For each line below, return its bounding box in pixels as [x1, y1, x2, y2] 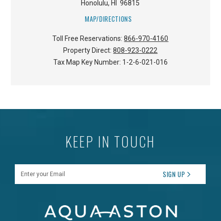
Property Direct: [63, 46, 113, 54]
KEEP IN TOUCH [65, 131, 156, 151]
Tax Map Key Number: [53, 58, 122, 66]
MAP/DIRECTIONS [85, 14, 132, 24]
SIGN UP [163, 169, 185, 179]
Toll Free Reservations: [52, 35, 124, 42]
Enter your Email [15, 166, 60, 173]
